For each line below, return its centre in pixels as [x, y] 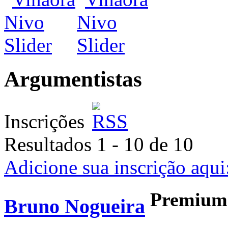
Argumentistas [73, 79]
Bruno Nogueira [75, 206]
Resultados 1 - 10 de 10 [99, 144]
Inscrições [47, 121]
